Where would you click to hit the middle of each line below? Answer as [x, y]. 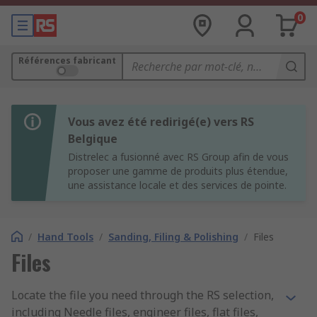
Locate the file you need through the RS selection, [143, 295]
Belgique [93, 139]
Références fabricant [67, 60]
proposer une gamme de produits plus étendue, [178, 171]
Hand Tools [65, 237]
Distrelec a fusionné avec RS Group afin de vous [178, 157]
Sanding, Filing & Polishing [173, 237]
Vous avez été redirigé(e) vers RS [161, 122]
